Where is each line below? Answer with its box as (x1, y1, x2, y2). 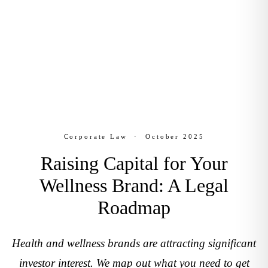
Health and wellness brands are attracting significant (12, 237, 256, 249)
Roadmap (98, 197, 170, 218)
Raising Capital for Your (40, 153, 228, 174)
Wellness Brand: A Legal (39, 175, 229, 196)
